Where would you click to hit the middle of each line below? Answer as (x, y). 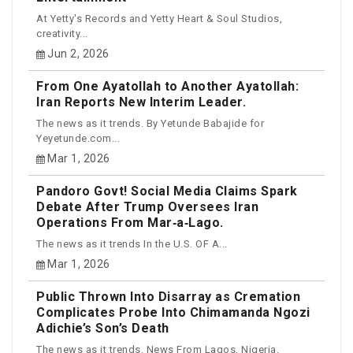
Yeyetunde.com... (78, 138)
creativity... (62, 33)
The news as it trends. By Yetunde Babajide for (150, 123)
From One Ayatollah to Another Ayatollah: (167, 87)
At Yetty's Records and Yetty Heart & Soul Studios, (159, 18)
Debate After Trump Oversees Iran (147, 207)
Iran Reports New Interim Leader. (141, 102)
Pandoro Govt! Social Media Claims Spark (167, 191)
